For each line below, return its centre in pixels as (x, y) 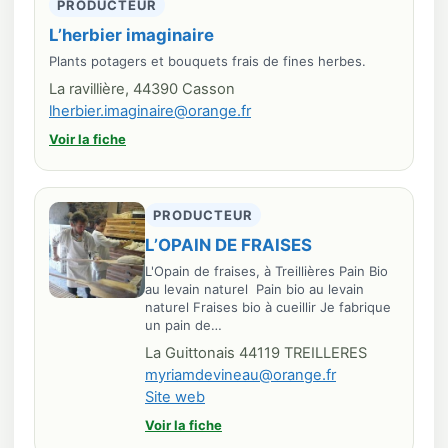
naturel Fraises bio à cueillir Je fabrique (268, 307)
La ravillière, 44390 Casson (142, 89)
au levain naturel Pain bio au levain (254, 289)
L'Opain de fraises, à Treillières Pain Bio (266, 271)
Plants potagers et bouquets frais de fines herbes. (207, 61)
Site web (175, 397)
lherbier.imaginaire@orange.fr (150, 111)
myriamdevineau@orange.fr (240, 375)
